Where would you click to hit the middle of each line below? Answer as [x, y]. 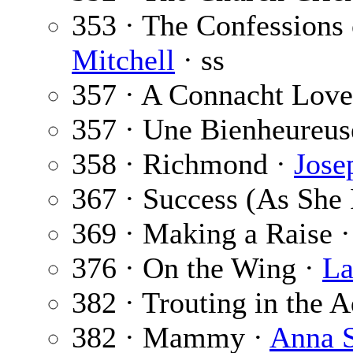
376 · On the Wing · [197, 268]
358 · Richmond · [183, 164]
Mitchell [123, 60]
